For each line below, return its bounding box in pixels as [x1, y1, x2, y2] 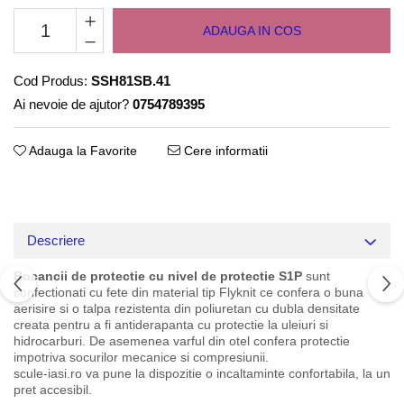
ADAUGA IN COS [202, 23, 301, 38]
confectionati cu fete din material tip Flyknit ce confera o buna [14, 284, 363, 299]
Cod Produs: [14, 72, 87, 88]
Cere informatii [180, 142, 268, 158]
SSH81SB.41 [91, 72, 170, 88]
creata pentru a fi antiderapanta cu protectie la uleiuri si [14, 317, 328, 332]
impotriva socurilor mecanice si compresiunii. [14, 349, 269, 364]
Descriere [27, 232, 85, 248]
